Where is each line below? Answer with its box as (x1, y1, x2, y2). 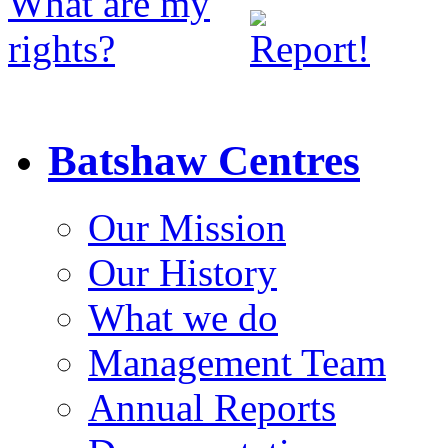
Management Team (88, 340, 386, 384)
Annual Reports (88, 385, 336, 429)
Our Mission (88, 205, 286, 249)
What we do (88, 295, 278, 339)
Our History (88, 250, 277, 294)
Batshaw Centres (48, 136, 360, 184)
